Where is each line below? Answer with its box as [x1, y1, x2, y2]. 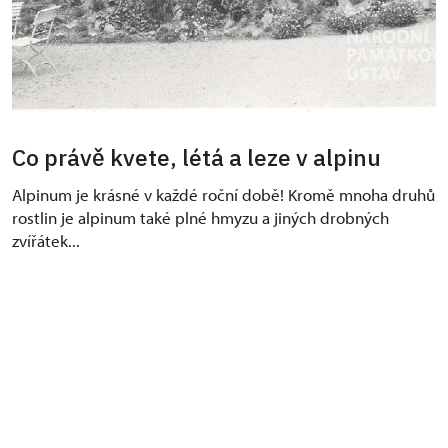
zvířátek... [12, 229, 84, 251]
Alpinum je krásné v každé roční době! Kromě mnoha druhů [12, 183, 435, 205]
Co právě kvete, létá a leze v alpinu [12, 141, 386, 172]
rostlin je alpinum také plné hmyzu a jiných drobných [12, 206, 389, 228]
